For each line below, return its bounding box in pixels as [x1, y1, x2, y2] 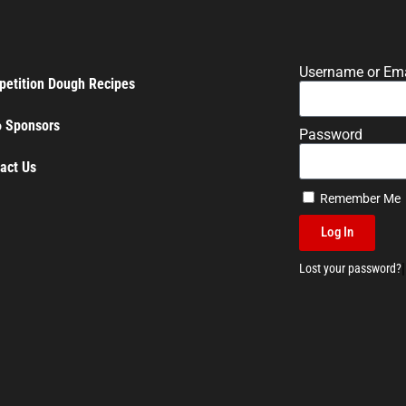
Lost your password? [298, 261, 401, 276]
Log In [320, 224, 353, 241]
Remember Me [316, 190, 401, 206]
